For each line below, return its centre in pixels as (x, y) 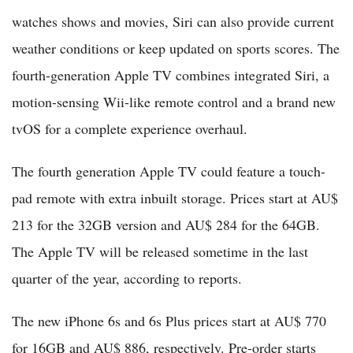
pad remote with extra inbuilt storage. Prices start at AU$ (175, 198)
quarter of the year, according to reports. (127, 279)
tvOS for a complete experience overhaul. (130, 129)
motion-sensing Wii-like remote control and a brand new (174, 102)
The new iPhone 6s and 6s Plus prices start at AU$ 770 (169, 321)
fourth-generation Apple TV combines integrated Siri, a (171, 75)
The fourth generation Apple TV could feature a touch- (169, 171)
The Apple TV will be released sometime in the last (160, 252)
